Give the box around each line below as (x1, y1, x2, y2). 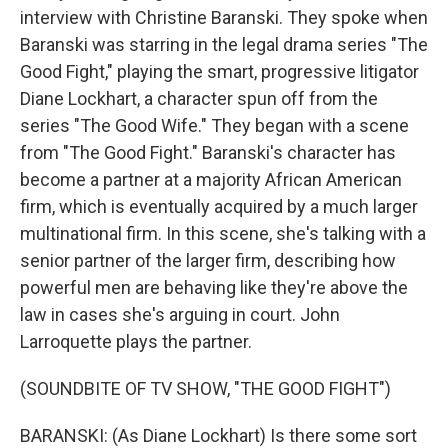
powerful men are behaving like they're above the (20, 277, 408, 298)
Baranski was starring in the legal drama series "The (20, 34, 428, 55)
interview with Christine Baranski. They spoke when (20, 7, 428, 28)
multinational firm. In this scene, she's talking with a (20, 223, 426, 244)
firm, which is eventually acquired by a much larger (20, 196, 418, 217)
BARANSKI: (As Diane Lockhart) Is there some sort (20, 425, 417, 446)
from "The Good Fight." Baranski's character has (20, 142, 396, 163)
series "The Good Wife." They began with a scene (20, 115, 409, 136)
